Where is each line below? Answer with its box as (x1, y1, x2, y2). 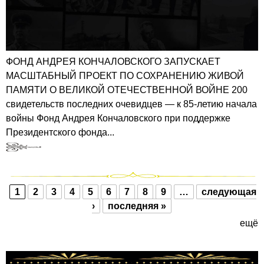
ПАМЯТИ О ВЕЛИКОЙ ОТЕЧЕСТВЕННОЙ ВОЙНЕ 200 (6, 84, 247, 95)
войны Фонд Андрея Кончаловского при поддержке (6, 113, 230, 123)
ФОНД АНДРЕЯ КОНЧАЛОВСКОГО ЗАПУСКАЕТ (6, 56, 220, 67)
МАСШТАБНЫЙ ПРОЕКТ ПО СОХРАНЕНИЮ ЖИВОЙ (6, 70, 244, 81)
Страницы (6, 194, 84, 217)
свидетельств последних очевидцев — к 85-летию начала (6, 98, 257, 109)
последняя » (107, 200, 166, 211)
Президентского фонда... (6, 127, 114, 137)
